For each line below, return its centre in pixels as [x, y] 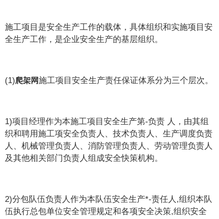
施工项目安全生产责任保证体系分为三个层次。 [126, 80]
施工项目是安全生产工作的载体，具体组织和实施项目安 [109, 27]
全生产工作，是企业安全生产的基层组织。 [84, 39]
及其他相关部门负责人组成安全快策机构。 [84, 158]
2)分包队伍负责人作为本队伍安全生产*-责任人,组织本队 [109, 199]
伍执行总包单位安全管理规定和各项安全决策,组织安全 [106, 211]
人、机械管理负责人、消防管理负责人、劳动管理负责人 [109, 146]
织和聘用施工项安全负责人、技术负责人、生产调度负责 [109, 133]
